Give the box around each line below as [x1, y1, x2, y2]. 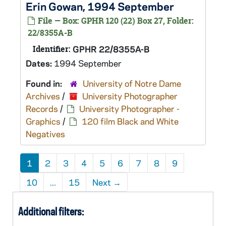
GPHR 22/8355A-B [73, 43, 149, 54]
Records [26, 103, 58, 114]
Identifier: [33, 43, 71, 54]
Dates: [26, 58, 54, 69]
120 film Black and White [82, 116, 179, 127]
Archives [26, 90, 60, 101]
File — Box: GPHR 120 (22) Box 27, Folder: [36, 15, 194, 26]
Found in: [26, 78, 64, 89]
